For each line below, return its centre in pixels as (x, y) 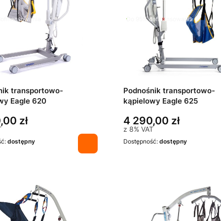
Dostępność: (141, 142)
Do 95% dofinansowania (160, 19)
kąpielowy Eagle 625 (161, 101)
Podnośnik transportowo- (169, 91)
